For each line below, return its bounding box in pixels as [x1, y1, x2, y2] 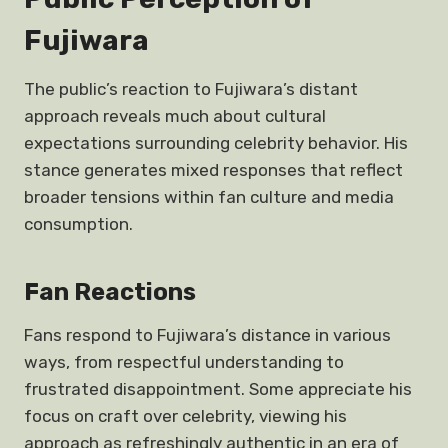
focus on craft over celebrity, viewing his [24, 406, 347, 426]
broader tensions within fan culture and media [24, 187, 394, 207]
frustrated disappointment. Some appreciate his [24, 379, 412, 399]
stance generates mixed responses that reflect [24, 160, 403, 180]
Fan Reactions [24, 278, 196, 306]
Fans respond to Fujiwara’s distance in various [24, 325, 391, 345]
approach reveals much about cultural [24, 106, 326, 126]
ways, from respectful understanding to [24, 352, 344, 372]
